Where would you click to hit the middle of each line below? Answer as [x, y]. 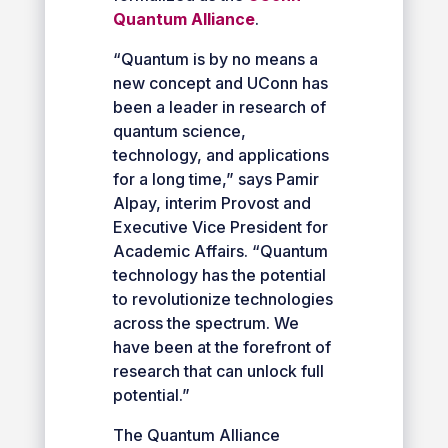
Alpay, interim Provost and [211, 202]
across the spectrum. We [205, 322]
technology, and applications [220, 154]
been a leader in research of [219, 106]
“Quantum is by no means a [215, 58]
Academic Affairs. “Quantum [220, 250]
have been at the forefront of [221, 346]
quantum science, [179, 130]
